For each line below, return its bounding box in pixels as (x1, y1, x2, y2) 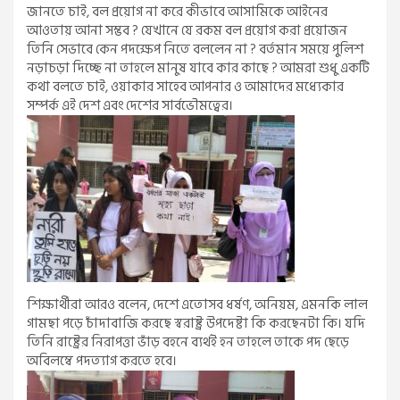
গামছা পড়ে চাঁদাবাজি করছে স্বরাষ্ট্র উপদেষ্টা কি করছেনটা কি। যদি (27, 312, 365, 336)
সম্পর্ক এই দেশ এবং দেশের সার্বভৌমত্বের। (27, 95, 233, 118)
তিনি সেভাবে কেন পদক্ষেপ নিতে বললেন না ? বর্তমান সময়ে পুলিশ (27, 38, 363, 62)
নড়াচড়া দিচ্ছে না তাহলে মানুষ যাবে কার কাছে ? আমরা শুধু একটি (27, 57, 370, 80)
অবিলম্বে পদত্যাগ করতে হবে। (27, 350, 177, 373)
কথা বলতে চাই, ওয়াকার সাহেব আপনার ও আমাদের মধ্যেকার (27, 76, 344, 99)
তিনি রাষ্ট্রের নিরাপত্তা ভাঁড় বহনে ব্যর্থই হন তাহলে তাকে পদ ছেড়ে (27, 331, 349, 354)
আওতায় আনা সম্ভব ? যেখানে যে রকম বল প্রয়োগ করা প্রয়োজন (27, 20, 347, 43)
